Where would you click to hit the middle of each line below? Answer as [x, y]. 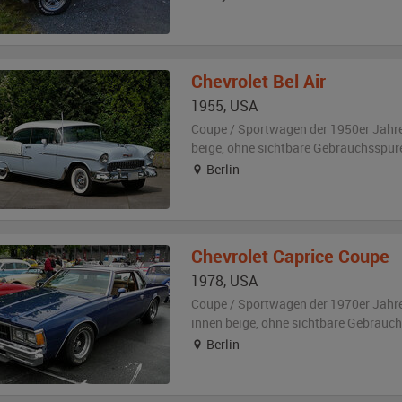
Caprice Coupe [331, 256]
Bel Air [299, 81]
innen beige [223, 323]
